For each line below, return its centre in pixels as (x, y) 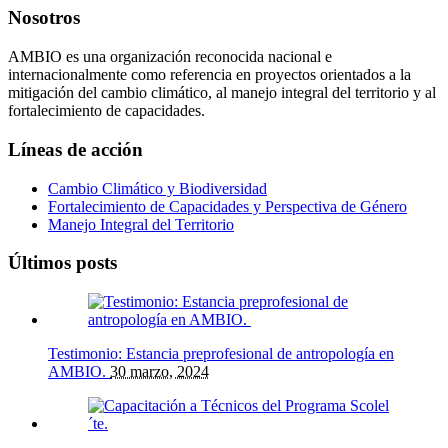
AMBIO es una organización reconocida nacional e (170, 57)
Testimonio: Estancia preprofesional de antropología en (221, 353)
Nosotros (44, 18)
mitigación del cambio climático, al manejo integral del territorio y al (222, 93)
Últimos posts (62, 263)
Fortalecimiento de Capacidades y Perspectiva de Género (227, 206)
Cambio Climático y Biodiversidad (157, 188)
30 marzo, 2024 (159, 371)
